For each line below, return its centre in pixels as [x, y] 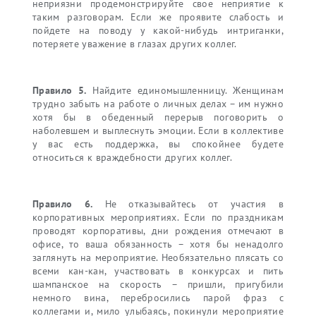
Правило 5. [60, 91]
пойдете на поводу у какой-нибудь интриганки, [158, 31]
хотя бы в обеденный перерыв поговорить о [158, 117]
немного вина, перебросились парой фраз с [158, 298]
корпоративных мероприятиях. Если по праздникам [158, 218]
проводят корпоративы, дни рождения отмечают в [158, 231]
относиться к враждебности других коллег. [133, 158]
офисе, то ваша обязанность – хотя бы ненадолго [158, 244]
